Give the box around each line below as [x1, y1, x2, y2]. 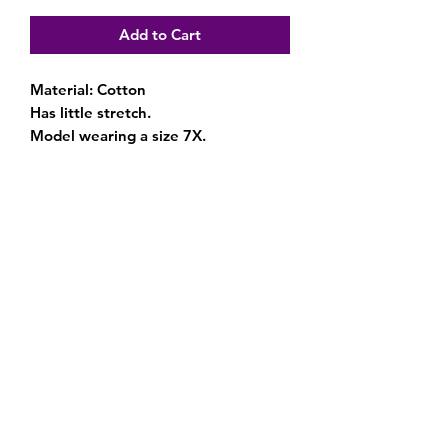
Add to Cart [119, 25, 201, 45]
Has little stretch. [30, 103, 151, 123]
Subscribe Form [78, 373, 242, 401]
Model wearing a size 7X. [30, 126, 206, 146]
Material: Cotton [30, 80, 146, 100]
